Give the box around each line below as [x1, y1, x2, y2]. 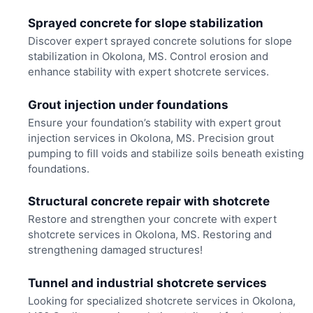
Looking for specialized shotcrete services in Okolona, [27, 293, 296, 307]
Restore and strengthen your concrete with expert [27, 212, 277, 226]
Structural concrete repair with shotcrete [27, 194, 270, 209]
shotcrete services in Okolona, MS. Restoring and [27, 228, 272, 242]
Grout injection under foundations [27, 97, 228, 112]
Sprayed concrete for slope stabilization [27, 16, 263, 30]
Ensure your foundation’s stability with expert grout [27, 115, 281, 129]
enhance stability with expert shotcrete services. [27, 65, 269, 79]
